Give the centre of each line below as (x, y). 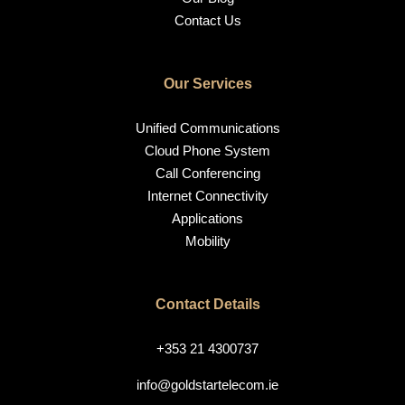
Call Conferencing (207, 173)
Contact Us (207, 20)
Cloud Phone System (207, 150)
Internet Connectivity (207, 195)
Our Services (207, 83)
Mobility (207, 240)
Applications (207, 218)
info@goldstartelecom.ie (207, 384)
